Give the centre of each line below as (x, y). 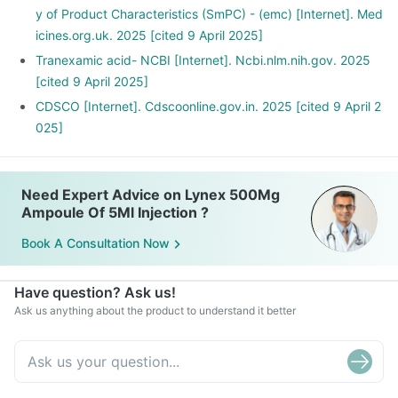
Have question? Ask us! (95, 292)
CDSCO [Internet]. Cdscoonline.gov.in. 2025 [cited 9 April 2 (208, 106)
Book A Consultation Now (96, 243)
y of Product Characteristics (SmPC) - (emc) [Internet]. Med (209, 14)
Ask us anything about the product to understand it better (155, 310)
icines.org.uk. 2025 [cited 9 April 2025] (149, 35)
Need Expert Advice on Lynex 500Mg (151, 195)
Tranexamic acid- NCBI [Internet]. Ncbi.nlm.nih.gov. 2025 (203, 60)
